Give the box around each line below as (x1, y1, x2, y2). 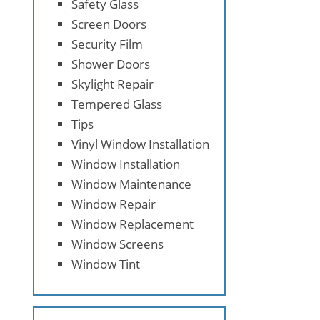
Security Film (71, 35, 143, 52)
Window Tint (71, 255, 140, 272)
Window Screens (71, 235, 164, 252)
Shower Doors (71, 55, 150, 72)
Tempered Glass (71, 95, 162, 112)
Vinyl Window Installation (71, 135, 209, 152)
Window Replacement (71, 215, 194, 232)
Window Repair (71, 195, 156, 212)
